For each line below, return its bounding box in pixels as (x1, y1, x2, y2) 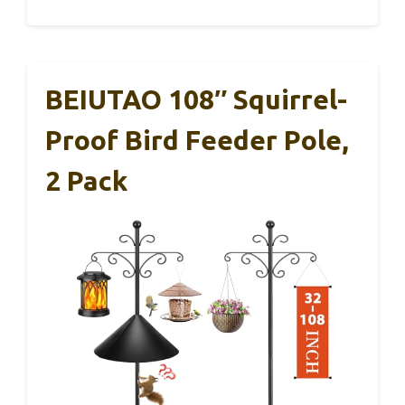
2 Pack (45, 165, 127, 197)
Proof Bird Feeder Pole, (45, 125, 349, 156)
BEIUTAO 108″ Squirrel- (45, 84, 347, 116)
